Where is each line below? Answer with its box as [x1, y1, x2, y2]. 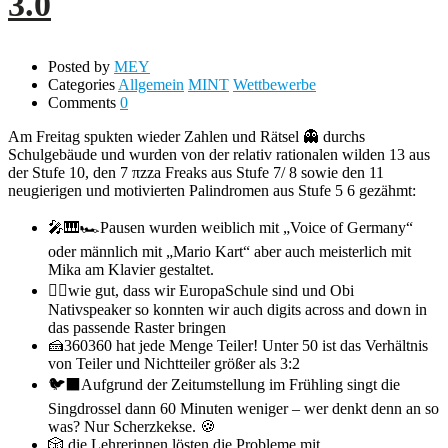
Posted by [48, 57, 110, 75]
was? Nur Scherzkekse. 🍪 [48, 417, 216, 435]
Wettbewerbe [233, 75, 316, 93]
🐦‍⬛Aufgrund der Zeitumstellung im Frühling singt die [48, 375, 400, 393]
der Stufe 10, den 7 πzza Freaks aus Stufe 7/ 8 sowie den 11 [8, 163, 384, 181]
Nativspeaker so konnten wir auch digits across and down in [48, 300, 427, 318]
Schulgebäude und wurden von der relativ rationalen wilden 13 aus [8, 145, 430, 163]
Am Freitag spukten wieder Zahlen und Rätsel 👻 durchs [8, 127, 365, 145]
